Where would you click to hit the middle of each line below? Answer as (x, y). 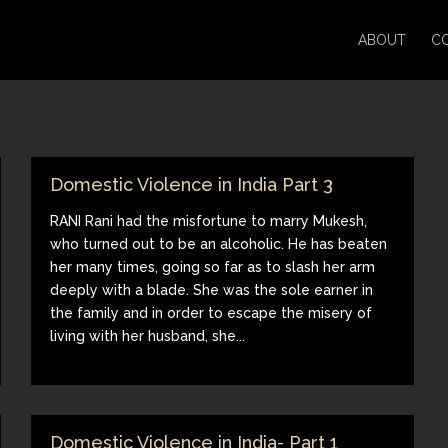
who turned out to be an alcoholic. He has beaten (219, 243)
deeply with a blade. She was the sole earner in (212, 289)
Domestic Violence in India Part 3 (192, 184)
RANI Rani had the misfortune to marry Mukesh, (209, 220)
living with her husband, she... (148, 335)
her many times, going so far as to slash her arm (213, 266)
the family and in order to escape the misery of (211, 312)
